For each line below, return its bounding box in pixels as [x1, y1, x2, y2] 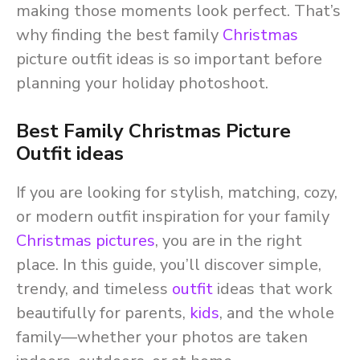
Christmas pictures [16, 230, 155, 252]
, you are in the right [155, 230, 302, 252]
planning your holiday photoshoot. [16, 72, 268, 94]
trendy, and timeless [16, 278, 172, 300]
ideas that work [217, 278, 333, 300]
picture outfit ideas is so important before [16, 48, 322, 70]
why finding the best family [16, 24, 223, 46]
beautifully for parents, [16, 302, 190, 324]
